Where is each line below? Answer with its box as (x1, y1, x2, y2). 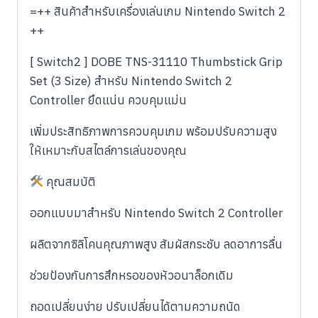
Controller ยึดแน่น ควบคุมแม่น (30, 92, 187, 109)
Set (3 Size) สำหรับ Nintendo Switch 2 (30, 73, 232, 89)
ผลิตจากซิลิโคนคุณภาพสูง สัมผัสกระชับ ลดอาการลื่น (30, 236, 283, 253)
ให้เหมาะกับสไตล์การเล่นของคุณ (30, 143, 187, 159)
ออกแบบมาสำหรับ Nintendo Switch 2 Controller (30, 205, 283, 221)
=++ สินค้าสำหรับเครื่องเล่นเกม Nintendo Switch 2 (30, 4, 285, 20)
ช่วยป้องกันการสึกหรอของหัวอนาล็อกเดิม (30, 268, 234, 284)
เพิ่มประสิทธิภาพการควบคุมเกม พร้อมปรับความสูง (30, 124, 277, 140)
